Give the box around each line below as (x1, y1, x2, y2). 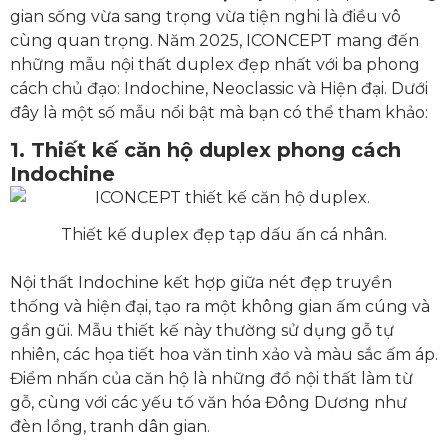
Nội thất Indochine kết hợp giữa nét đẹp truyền (10, 273, 392, 293)
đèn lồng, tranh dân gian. (10, 417, 210, 437)
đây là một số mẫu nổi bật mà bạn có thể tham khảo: (10, 102, 428, 122)
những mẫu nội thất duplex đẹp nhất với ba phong (10, 54, 420, 74)
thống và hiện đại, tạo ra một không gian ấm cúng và (10, 297, 430, 317)
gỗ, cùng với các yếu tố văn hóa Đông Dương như (10, 393, 407, 413)
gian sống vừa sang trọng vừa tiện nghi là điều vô (10, 6, 401, 26)
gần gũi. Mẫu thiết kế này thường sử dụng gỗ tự (10, 321, 394, 341)
